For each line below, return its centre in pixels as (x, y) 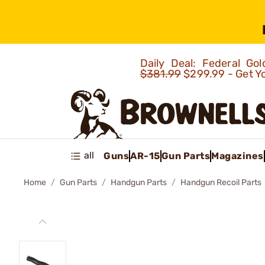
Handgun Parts (139, 182)
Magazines (237, 156)
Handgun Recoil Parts (221, 182)
